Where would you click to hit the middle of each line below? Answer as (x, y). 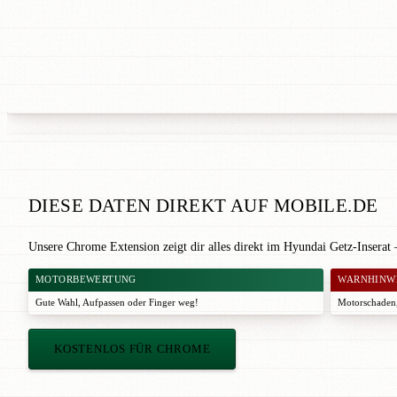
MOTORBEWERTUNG (86, 280)
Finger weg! (174, 303)
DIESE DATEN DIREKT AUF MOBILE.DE (203, 205)
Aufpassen (104, 303)
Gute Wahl (57, 303)
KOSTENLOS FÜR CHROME (132, 350)
